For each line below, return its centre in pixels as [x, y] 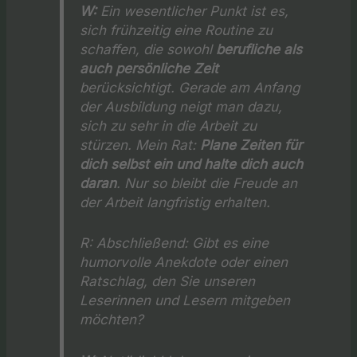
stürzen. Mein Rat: [140, 145]
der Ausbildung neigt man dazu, [181, 107]
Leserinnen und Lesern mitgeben [185, 300]
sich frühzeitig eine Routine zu [177, 30]
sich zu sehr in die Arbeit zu [169, 126]
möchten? [112, 320]
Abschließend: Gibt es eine [181, 243]
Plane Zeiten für [251, 145]
